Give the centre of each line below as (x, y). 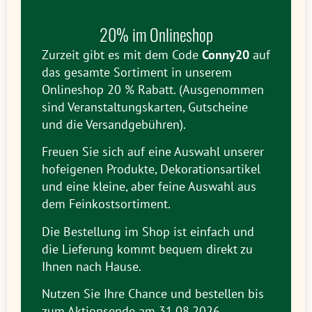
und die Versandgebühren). (114, 124)
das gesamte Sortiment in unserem (137, 72)
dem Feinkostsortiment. (106, 204)
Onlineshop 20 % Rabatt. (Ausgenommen (153, 89)
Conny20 (226, 54)
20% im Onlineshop (156, 34)
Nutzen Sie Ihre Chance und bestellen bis (153, 293)
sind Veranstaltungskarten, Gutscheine (145, 107)
